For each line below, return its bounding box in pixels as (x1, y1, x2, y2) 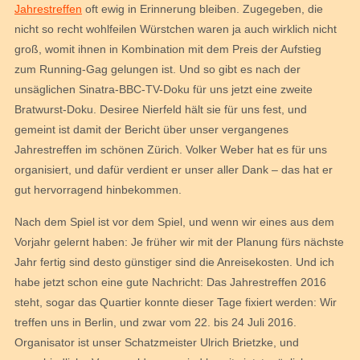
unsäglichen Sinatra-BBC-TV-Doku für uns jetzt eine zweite (14, 83, 313, 96)
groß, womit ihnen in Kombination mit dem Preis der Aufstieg (14, 43, 321, 56)
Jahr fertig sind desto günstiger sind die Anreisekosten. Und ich (14, 255, 334, 268)
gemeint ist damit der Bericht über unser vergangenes (14, 123, 288, 137)
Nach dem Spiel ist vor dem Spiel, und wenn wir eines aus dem (14, 215, 334, 228)
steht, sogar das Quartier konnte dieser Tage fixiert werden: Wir (14, 295, 337, 309)
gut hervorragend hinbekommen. (14, 183, 182, 197)
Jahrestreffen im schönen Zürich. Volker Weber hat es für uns (14, 143, 327, 157)
